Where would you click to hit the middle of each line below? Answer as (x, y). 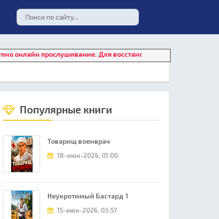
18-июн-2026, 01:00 (87, 155)
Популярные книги (65, 109)
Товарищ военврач (79, 141)
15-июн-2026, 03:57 (87, 210)
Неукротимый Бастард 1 (88, 196)
